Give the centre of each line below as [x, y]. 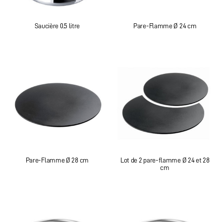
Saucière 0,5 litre [57, 26]
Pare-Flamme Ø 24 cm [165, 26]
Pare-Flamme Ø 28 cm [57, 160]
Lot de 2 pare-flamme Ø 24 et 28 [165, 160]
